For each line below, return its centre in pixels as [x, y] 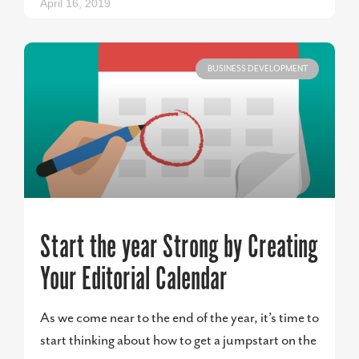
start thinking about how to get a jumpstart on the [178, 341]
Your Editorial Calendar [133, 280]
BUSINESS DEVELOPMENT [257, 69]
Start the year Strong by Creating [179, 248]
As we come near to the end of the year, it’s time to [179, 318]
